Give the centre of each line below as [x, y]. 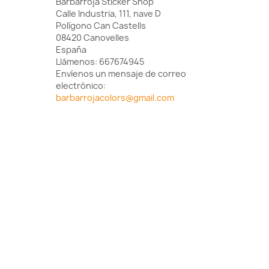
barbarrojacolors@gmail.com [115, 98]
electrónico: [81, 86]
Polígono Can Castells [101, 26]
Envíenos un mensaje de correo [121, 74]
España [71, 50]
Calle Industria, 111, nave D [109, 14]
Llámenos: [78, 62]
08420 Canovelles [93, 38]
